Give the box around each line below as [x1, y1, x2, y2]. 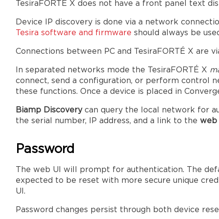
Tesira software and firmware [16, 29, 131, 37]
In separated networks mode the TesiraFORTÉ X [16, 66, 210, 74]
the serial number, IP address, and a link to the [16, 117, 200, 125]
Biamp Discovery [16, 107, 82, 114]
